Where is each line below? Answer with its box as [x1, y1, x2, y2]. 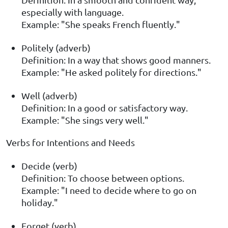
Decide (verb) [21, 160, 77, 172]
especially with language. [21, 7, 124, 18]
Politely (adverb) [21, 42, 91, 53]
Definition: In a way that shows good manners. [21, 54, 211, 66]
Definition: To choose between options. [21, 173, 184, 184]
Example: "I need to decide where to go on [21, 185, 196, 196]
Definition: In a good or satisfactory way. [21, 102, 188, 113]
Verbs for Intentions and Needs [6, 137, 135, 148]
